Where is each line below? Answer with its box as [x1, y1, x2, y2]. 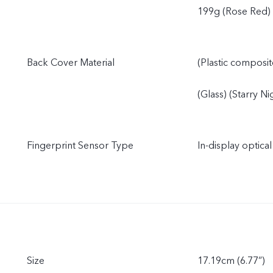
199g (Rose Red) [197, 5, 271, 18]
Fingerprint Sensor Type [27, 139, 133, 152]
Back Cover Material [27, 56, 115, 69]
